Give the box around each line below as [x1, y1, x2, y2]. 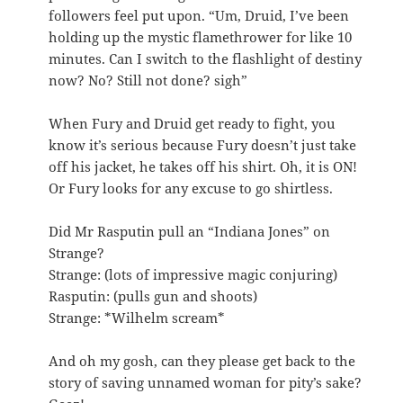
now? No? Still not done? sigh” [49, 70, 248, 89]
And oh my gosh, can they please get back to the [49, 351, 356, 370]
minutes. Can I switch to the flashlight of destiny [49, 49, 363, 67]
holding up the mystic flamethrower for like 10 [49, 27, 353, 46]
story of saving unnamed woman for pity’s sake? [49, 372, 363, 391]
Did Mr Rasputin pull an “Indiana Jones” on [49, 221, 331, 240]
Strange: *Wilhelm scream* [49, 308, 226, 327]
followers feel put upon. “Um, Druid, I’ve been [49, 5, 350, 24]
